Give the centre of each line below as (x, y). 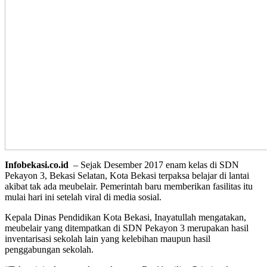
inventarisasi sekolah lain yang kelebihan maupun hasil (108, 239)
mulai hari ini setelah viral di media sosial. (83, 197)
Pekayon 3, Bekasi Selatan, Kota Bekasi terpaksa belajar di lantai (127, 176)
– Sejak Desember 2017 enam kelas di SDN (155, 165)
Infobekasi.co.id (38, 165)
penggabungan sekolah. (49, 250)
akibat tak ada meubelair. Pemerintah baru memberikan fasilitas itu (129, 187)
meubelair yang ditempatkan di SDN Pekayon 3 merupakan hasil (127, 228)
